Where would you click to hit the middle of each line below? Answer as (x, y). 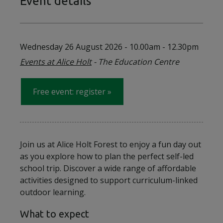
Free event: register (69, 92)
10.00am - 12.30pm (164, 47)
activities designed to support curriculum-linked (109, 180)
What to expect (55, 214)
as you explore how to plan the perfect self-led (107, 156)
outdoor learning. (53, 192)
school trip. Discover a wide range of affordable (108, 168)
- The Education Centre (135, 62)
